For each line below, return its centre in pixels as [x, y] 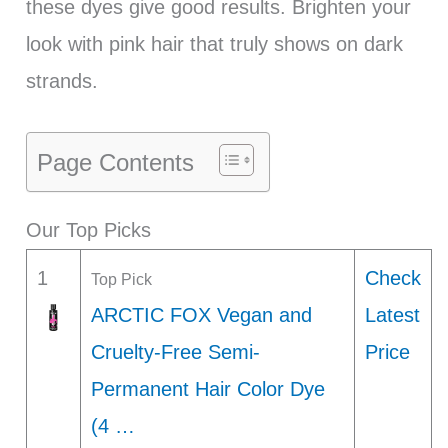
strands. [61, 81]
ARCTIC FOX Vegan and [201, 315]
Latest [392, 315]
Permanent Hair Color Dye [207, 389]
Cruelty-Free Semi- [175, 352]
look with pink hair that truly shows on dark [214, 44]
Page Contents [115, 163]
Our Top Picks [88, 230]
